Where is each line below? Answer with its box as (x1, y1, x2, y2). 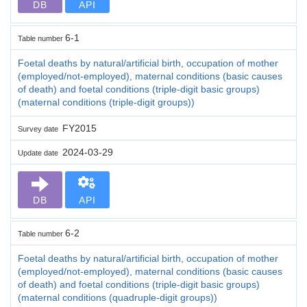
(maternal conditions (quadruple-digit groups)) (18, 291, 217, 303)
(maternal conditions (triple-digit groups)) (18, 96, 195, 108)
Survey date (18, 124, 62, 133)
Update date (18, 148, 62, 157)
